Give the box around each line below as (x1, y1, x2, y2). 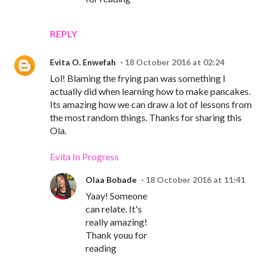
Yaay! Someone (85, 190, 147, 202)
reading (85, 242, 116, 254)
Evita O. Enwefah (50, 57, 116, 68)
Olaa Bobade (85, 175, 137, 185)
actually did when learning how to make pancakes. (50, 85, 251, 97)
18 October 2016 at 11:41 (145, 175, 245, 185)
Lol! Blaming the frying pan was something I (50, 72, 226, 84)
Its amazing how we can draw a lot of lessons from (50, 99, 252, 110)
